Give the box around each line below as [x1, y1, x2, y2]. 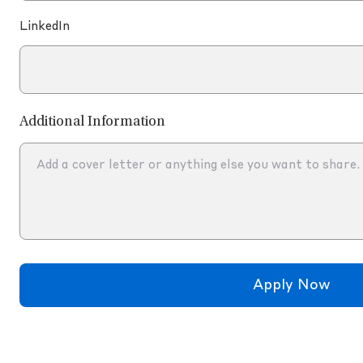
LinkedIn [19, 21, 70, 33]
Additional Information [19, 115, 165, 130]
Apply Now [253, 278, 331, 293]
